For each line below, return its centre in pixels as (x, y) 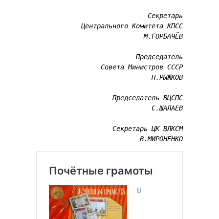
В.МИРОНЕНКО (161, 139)
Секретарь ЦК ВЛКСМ (148, 129)
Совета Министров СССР (142, 67)
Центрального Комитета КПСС (132, 26)
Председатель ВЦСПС (148, 98)
